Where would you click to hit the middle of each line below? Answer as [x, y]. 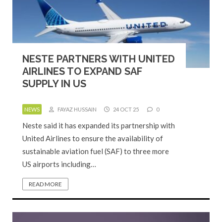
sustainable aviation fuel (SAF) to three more [96, 151]
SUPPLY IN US [54, 84]
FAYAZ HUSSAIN [77, 109]
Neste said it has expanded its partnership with [99, 125]
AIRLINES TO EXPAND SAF [82, 71]
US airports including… [59, 164]
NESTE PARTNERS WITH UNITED [99, 59]
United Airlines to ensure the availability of [93, 138]
